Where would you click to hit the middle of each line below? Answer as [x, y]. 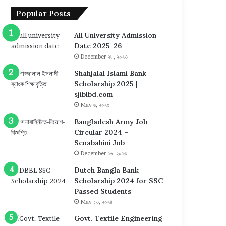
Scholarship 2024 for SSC [119, 181]
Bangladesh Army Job [111, 122]
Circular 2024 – [101, 132]
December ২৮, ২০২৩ [104, 56]
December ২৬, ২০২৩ [104, 153]
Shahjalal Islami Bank [110, 73]
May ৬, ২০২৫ [95, 105]
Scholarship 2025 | [106, 84]
